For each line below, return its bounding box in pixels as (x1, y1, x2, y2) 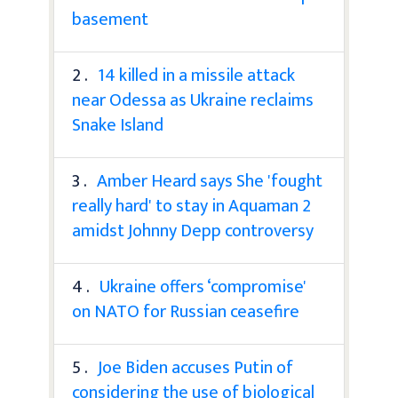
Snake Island (72, 109, 163, 140)
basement (72, 4, 148, 35)
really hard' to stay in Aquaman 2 (72, 190, 311, 221)
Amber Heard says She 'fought (97, 165, 322, 196)
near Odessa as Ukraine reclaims (72, 84, 314, 115)
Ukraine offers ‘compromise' (99, 271, 306, 302)
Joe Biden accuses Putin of (98, 352, 293, 383)
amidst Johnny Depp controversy (72, 215, 314, 246)
